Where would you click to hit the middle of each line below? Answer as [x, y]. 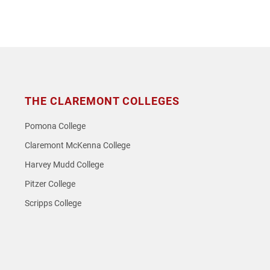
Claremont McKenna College [77, 146]
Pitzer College [50, 184]
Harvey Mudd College [64, 165]
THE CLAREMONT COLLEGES [102, 101]
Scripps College [53, 203]
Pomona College [55, 126]
